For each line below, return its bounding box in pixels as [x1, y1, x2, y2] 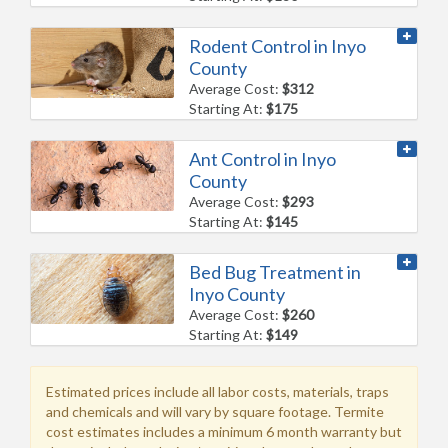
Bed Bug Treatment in [189, 260, 362, 283]
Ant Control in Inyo [189, 147, 337, 170]
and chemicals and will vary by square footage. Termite [46, 402, 384, 420]
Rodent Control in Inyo [189, 34, 367, 57]
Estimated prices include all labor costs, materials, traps [46, 382, 389, 400]
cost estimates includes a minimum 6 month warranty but [46, 422, 402, 440]
